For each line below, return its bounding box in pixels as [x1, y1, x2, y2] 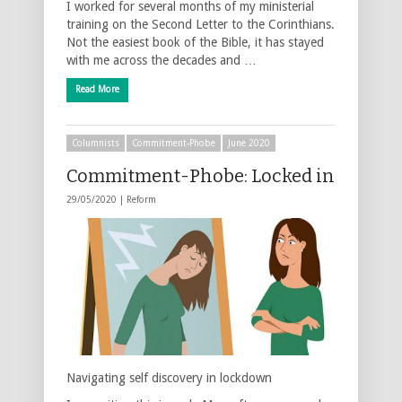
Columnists [72, 137, 119, 148]
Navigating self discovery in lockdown [66, 370, 272, 385]
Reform [127, 194, 156, 205]
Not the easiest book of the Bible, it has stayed [66, 34, 324, 49]
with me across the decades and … [66, 52, 257, 67]
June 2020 [228, 137, 270, 148]
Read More [75, 83, 119, 94]
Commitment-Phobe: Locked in [66, 164, 335, 187]
